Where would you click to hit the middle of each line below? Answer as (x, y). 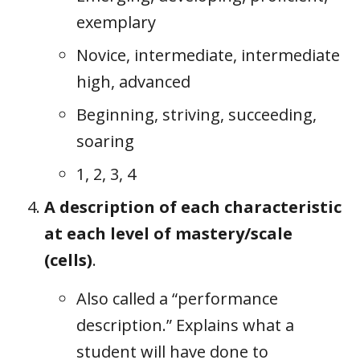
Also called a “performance (177, 298)
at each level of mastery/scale (168, 233)
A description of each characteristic (193, 207)
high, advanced (135, 81)
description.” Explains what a (185, 325)
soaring (105, 141)
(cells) (68, 260)
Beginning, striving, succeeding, (196, 114)
